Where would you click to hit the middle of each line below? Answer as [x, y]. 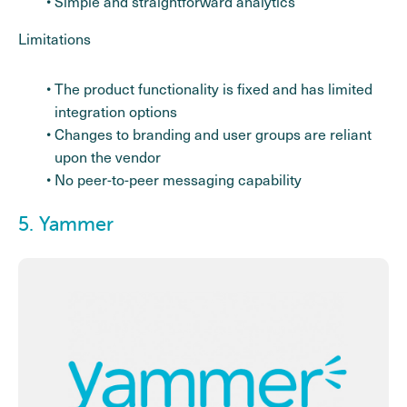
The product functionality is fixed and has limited [213, 88]
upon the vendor [108, 156]
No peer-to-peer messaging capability [178, 179]
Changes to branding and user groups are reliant [213, 134]
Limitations [55, 38]
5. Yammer [66, 223]
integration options [116, 111]
